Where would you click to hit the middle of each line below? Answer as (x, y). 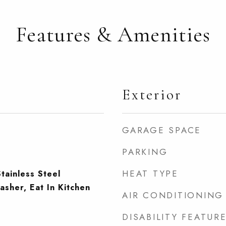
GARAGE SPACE (162, 130)
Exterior (152, 95)
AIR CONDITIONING (173, 195)
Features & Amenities (113, 34)
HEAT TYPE (150, 174)
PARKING (145, 152)
